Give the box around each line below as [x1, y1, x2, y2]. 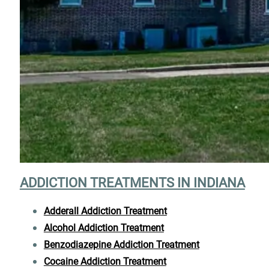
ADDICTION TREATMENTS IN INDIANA [19, 175, 245, 191]
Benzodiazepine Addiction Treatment [43, 238, 199, 250]
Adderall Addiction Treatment [43, 205, 167, 217]
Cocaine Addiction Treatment [43, 255, 166, 267]
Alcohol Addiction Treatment [43, 222, 164, 234]
